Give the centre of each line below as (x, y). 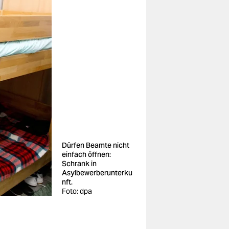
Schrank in (79, 164)
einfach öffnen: (86, 154)
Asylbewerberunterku (97, 173)
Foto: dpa (77, 191)
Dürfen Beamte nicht (96, 145)
